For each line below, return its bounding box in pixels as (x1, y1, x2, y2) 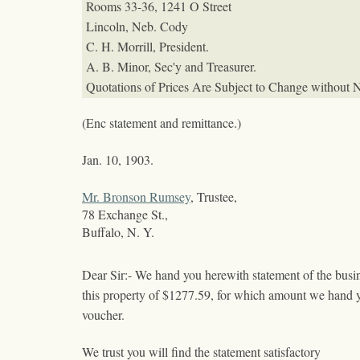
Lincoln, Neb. (86, 18, 160, 35)
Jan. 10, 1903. (82, 151, 153, 169)
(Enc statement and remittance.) (82, 114, 241, 132)
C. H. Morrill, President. (86, 38, 209, 55)
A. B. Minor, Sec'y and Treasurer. (86, 58, 256, 76)
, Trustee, (190, 188, 237, 206)
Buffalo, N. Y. (82, 223, 154, 241)
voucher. (82, 306, 125, 324)
